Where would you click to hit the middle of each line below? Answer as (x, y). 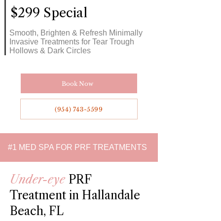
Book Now (78, 83)
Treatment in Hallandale (75, 195)
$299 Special (49, 13)
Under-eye (39, 180)
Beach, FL (37, 211)
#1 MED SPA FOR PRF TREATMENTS (78, 147)
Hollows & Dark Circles (50, 51)
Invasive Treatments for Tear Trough (72, 42)
